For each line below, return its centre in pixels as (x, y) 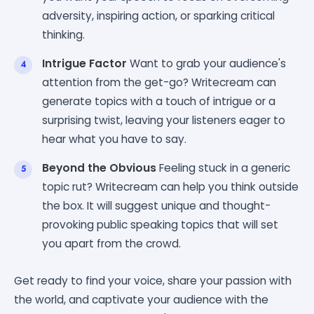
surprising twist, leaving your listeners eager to (164, 120)
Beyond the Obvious (99, 168)
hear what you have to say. (114, 139)
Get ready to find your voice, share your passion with (153, 280)
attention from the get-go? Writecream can (159, 82)
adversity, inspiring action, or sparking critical (158, 15)
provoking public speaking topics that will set (160, 224)
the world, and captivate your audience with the (141, 299)
